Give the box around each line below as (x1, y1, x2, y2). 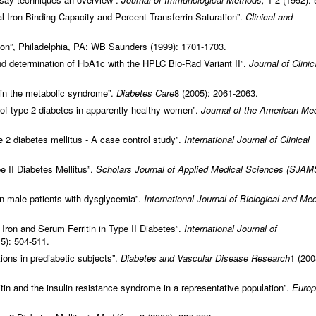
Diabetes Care (116, 86, 174, 100)
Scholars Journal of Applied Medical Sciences (96, 162, 284, 176)
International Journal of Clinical (184, 133, 310, 147)
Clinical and (245, 10, 293, 24)
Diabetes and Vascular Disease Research (121, 251, 290, 265)
